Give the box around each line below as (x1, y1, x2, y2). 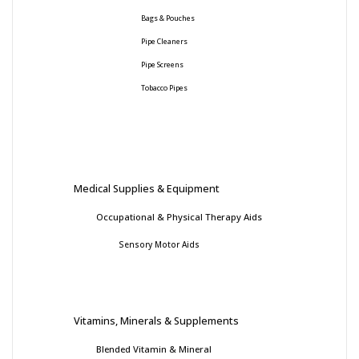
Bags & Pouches (141, 13, 195, 23)
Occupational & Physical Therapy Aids (96, 210, 262, 223)
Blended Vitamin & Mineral (96, 342, 212, 355)
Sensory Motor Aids (119, 238, 200, 250)
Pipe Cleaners (141, 36, 188, 46)
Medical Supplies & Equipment (74, 180, 220, 196)
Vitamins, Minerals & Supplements (74, 313, 239, 328)
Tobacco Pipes (141, 83, 188, 93)
